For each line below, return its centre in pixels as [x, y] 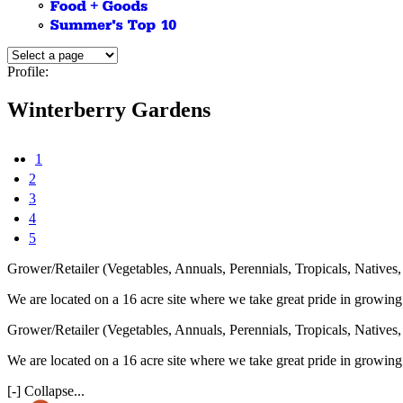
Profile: [28, 72]
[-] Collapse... [46, 390]
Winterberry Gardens [109, 110]
